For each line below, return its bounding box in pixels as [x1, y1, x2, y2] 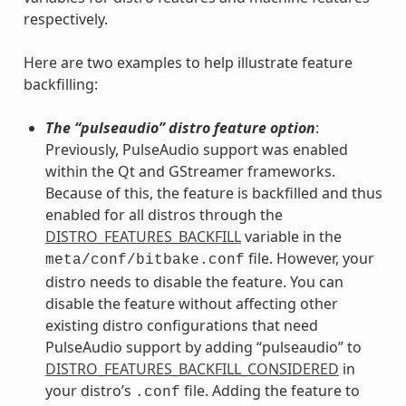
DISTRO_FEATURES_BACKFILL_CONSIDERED [44, 358, 339, 379]
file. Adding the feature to [179, 380, 360, 401]
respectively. [23, 8, 108, 29]
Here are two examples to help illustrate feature [23, 52, 353, 72]
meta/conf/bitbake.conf [44, 251, 245, 268]
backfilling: [23, 73, 98, 94]
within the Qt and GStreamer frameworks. [44, 160, 335, 181]
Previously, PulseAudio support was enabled [44, 139, 348, 159]
